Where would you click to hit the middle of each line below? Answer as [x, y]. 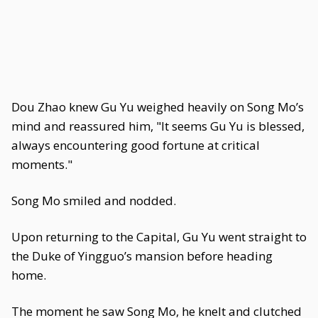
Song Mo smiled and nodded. [94, 201]
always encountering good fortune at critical [136, 145]
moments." [42, 164]
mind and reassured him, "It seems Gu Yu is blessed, [158, 126]
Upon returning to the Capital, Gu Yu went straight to [159, 237]
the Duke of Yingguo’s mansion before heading [142, 256]
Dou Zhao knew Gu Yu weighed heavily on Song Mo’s [158, 107]
